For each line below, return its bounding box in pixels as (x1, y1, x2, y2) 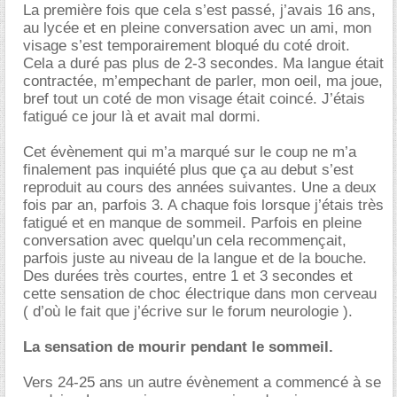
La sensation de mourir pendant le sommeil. (23, 339, 333, 355)
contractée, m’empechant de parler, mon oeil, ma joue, (23, 73, 383, 90)
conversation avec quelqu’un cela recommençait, (23, 232, 346, 249)
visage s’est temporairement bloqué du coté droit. (23, 37, 350, 54)
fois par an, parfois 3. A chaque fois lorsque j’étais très (23, 197, 384, 214)
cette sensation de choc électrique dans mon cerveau (23, 285, 377, 302)
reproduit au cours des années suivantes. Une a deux (23, 179, 377, 196)
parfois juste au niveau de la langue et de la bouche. (23, 250, 367, 267)
